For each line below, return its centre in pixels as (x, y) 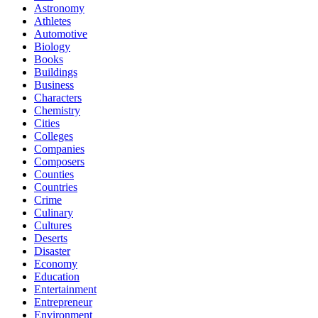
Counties (54, 174)
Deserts (51, 238)
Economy (56, 263)
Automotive (61, 33)
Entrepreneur (63, 302)
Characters (58, 97)
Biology (52, 46)
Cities (47, 123)
